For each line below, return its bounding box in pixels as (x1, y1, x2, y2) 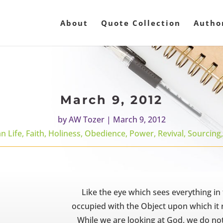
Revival (157, 128, 184, 139)
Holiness (48, 128, 81, 139)
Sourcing (187, 128, 221, 139)
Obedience (84, 128, 125, 139)
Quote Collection (101, 18, 181, 28)
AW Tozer (68, 114, 105, 125)
